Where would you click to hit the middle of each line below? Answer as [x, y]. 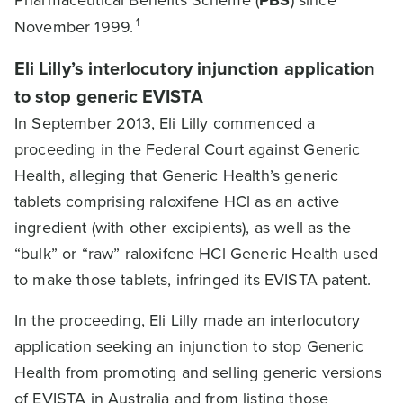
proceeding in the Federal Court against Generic [188, 149]
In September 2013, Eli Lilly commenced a [165, 123]
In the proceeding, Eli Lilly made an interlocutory [188, 320]
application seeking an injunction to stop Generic [189, 346]
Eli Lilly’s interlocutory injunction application [195, 68]
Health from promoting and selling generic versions [198, 372]
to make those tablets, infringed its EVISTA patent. [193, 280]
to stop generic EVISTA [109, 96]
